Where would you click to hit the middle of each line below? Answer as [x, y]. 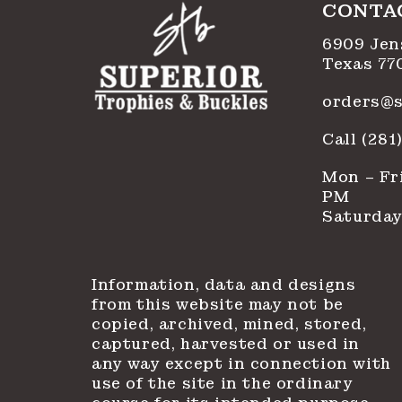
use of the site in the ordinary [223, 384]
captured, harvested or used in [226, 344]
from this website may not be [218, 305]
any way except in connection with [241, 364]
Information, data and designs [224, 285]
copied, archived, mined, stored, [229, 324]
